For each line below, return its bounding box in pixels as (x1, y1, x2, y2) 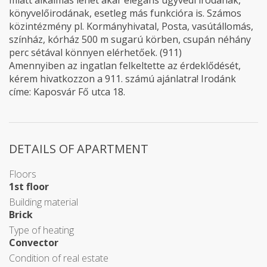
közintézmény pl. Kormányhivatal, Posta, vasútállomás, (9, 20, 253, 33)
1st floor (9, 180, 49, 193)
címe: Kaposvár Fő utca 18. (9, 85, 125, 98)
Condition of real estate (9, 252, 108, 265)
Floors (9, 167, 36, 181)
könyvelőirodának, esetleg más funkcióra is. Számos (9, 7, 241, 20)
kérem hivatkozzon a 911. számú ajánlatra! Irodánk (9, 72, 236, 85)
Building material (9, 195, 78, 209)
